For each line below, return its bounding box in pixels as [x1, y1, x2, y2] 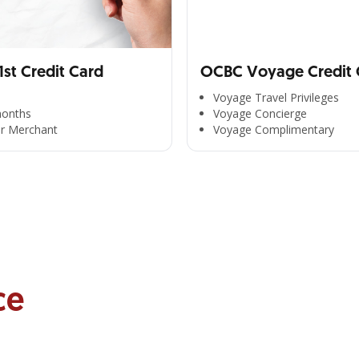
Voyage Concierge [213, 106, 307, 121]
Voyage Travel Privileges [213, 90, 339, 105]
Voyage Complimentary [213, 122, 334, 137]
